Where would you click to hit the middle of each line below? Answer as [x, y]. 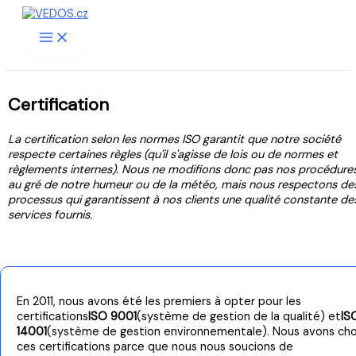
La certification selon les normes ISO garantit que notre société [174, 140]
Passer [23, 13]
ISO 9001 [112, 317]
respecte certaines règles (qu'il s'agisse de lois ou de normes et [173, 155]
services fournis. [50, 215]
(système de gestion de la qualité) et [239, 317]
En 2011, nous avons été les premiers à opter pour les [159, 302]
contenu [28, 43]
